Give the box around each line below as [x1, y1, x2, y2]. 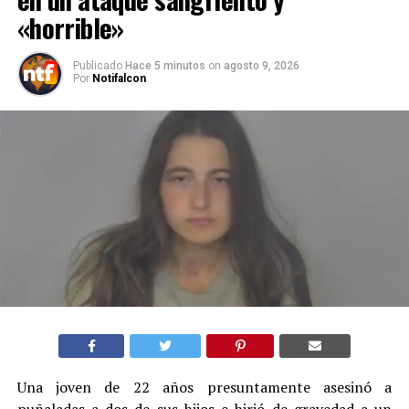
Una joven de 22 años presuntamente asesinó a [16, 377, 393, 398]
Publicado [72, 58, 122, 72]
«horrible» [16, 7, 124, 47]
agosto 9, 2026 [223, 58, 299, 72]
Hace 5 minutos [124, 58, 208, 72]
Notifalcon [91, 71, 146, 85]
